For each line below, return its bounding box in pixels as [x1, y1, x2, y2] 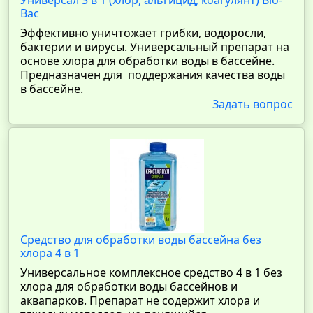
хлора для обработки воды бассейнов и [20, 279, 238, 294]
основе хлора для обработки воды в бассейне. [20, 53, 275, 68]
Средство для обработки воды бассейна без [20, 232, 261, 247]
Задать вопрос [212, 96, 293, 112]
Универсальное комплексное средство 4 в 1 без [20, 265, 282, 280]
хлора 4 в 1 [20, 245, 80, 261]
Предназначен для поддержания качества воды [20, 67, 285, 82]
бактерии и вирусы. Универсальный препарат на [20, 39, 289, 54]
